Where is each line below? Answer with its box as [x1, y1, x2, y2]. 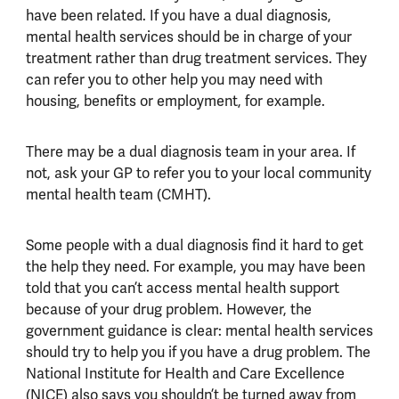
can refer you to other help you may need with [25, 69, 322, 89]
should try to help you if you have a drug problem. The [25, 342, 370, 362]
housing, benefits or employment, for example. [25, 91, 325, 110]
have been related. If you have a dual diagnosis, [25, 5, 331, 25]
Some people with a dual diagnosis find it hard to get [25, 235, 363, 255]
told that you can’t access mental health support [25, 278, 339, 297]
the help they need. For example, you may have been [25, 256, 365, 276]
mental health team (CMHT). [25, 184, 211, 204]
